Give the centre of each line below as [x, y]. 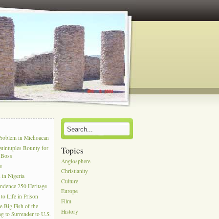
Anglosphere [76, 161]
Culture [69, 181]
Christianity [74, 171]
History [69, 212]
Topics [72, 150]
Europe [69, 191]
